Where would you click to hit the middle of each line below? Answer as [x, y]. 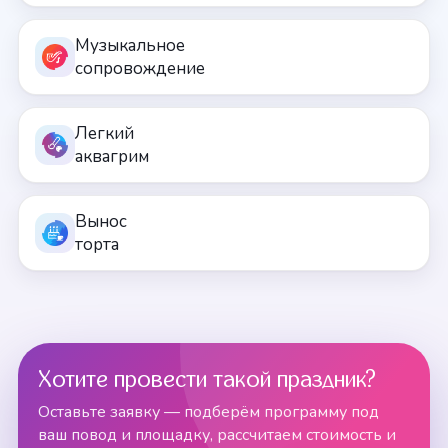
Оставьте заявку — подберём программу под [208, 412]
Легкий [104, 133]
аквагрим [112, 156]
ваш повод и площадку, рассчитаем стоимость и [217, 435]
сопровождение [140, 68]
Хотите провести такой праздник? [207, 380]
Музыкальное [130, 45]
